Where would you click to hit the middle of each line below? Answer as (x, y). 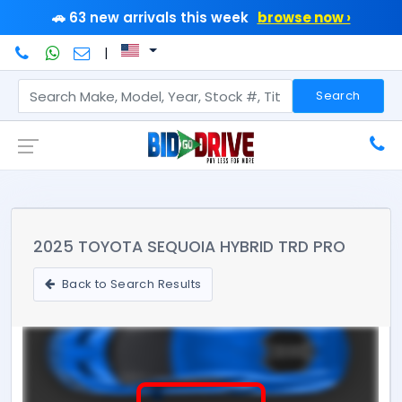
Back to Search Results (130, 284)
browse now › (304, 17)
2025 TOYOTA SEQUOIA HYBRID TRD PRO (189, 247)
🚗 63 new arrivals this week (152, 17)
